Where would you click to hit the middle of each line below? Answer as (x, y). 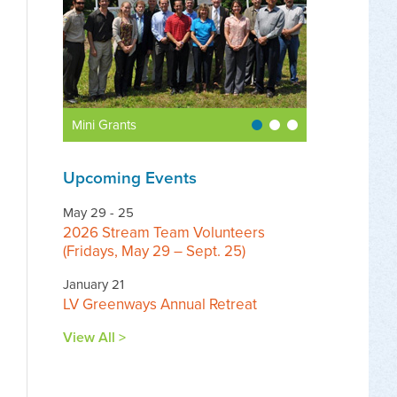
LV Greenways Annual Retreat (160, 304)
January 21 (93, 284)
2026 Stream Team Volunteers (164, 233)
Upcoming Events (130, 178)
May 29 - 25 (98, 213)
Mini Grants (104, 125)
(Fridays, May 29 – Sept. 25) (154, 251)
